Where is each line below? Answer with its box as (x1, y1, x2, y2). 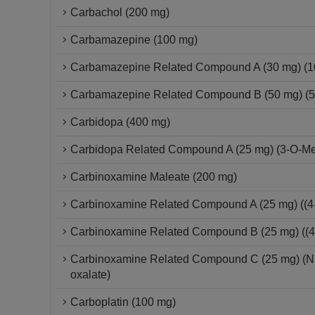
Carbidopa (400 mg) (70, 116, 170, 128)
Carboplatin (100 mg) (70, 296, 176, 308)
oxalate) (70, 269, 110, 281)
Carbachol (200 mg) (70, 6, 169, 18)
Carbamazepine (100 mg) (70, 34, 198, 46)
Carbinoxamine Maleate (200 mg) (70, 171, 237, 183)
